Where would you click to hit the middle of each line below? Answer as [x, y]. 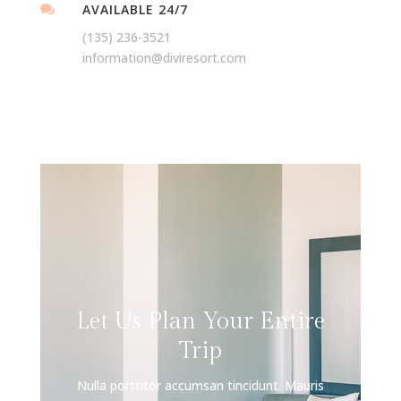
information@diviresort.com [164, 57]
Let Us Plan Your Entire [200, 321]
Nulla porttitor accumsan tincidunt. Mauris [200, 385]
